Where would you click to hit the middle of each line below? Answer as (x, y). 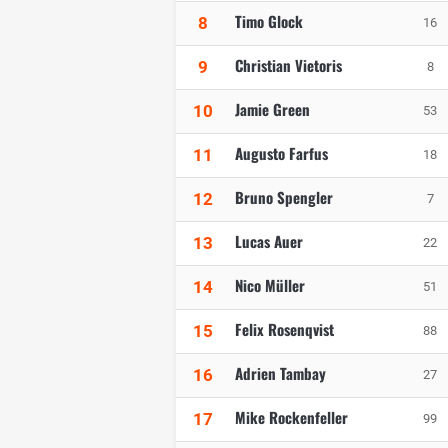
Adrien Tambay (280, 373)
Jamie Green (272, 109)
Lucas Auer (269, 241)
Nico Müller (270, 285)
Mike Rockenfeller (291, 417)
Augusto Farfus (281, 153)
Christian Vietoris (288, 65)
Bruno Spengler (284, 197)
